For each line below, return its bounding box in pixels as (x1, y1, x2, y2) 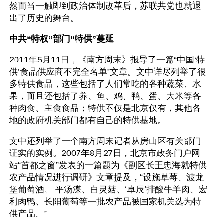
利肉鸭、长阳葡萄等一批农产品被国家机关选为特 (9, 197, 201, 206)
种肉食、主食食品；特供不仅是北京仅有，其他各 (9, 103, 201, 113)
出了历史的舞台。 (9, 13, 79, 23)
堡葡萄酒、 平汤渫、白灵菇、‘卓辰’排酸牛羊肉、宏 (9, 185, 207, 194)
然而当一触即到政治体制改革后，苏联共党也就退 (9, 1, 201, 11)
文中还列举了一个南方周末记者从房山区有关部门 (9, 136, 201, 146)
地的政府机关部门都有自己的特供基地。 (9, 115, 166, 125)
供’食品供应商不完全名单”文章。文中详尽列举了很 (9, 67, 206, 77)
